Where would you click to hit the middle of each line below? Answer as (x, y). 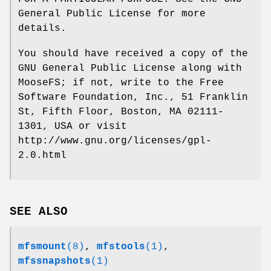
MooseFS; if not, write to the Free (121, 83)
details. (42, 28)
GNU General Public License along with (130, 68)
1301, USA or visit (73, 126)
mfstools (121, 247)
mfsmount (42, 247)
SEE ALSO (39, 211)
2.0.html (42, 155)
